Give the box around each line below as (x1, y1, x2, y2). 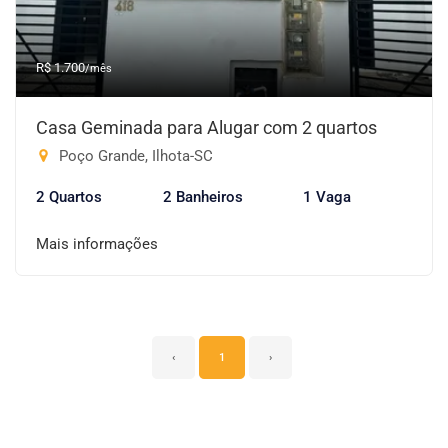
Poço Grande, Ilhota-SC (55, 147, 213, 165)
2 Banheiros (162, 188, 243, 206)
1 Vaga (303, 188, 352, 206)
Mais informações (36, 235, 158, 253)
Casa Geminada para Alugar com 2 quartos (36, 117, 377, 138)
